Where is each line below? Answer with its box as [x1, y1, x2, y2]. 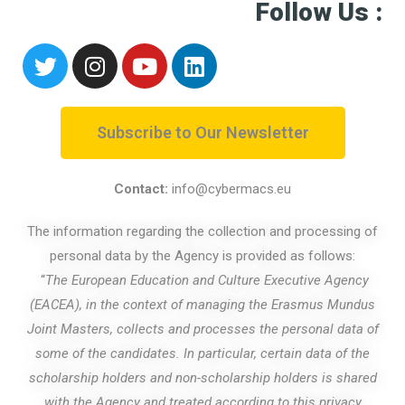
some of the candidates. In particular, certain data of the [35, 345, 370, 362]
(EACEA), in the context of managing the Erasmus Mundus [30, 297, 375, 313]
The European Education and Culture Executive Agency [44, 272, 369, 288]
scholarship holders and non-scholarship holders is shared [28, 370, 377, 386]
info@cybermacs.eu [172, 181, 291, 197]
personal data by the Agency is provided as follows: [50, 248, 355, 264]
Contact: [114, 181, 168, 197]
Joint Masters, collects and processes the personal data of [26, 321, 379, 337]
